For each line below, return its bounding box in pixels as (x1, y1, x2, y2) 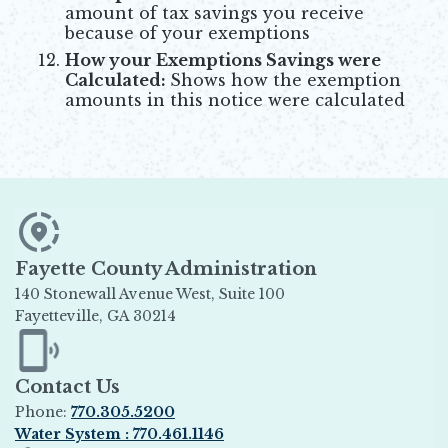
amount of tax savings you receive (65, 2, 364, 23)
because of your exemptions (65, 22, 310, 43)
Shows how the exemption (170, 69, 401, 90)
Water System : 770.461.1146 (15, 425, 224, 444)
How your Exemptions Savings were (65, 49, 381, 70)
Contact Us (15, 376, 120, 399)
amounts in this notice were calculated (65, 89, 405, 110)
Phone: (15, 403, 71, 422)
